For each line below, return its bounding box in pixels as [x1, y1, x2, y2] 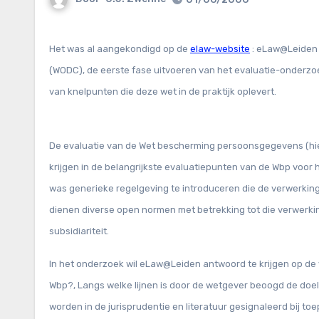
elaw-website [190, 43, 250, 54]
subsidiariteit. [49, 226, 109, 236]
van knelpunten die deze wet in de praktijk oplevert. [49, 86, 278, 97]
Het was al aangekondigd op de [56, 43, 190, 54]
